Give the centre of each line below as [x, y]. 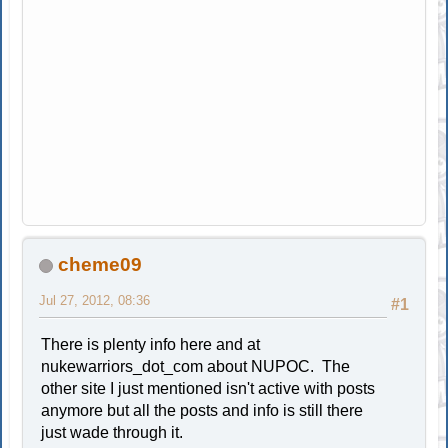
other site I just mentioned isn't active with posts [208, 388]
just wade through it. [112, 432]
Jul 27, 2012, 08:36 [95, 300]
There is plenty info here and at [151, 344]
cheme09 [100, 264]
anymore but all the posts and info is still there [202, 410]
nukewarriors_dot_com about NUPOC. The [196, 366]
